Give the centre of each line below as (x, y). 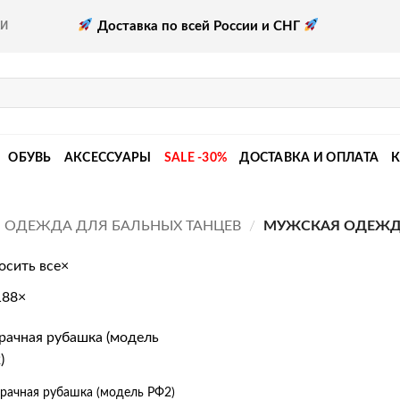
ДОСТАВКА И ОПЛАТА (309, 157)
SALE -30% (196, 157)
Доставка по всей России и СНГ (198, 26)
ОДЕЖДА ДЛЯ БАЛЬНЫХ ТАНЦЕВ (123, 226)
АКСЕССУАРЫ (108, 157)
